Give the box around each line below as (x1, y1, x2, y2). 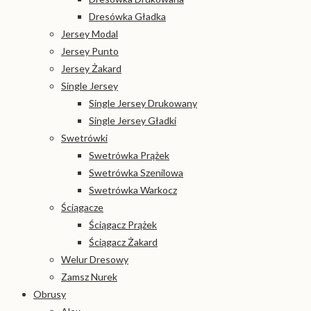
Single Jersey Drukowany (89, 97, 197, 110)
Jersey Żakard (61, 62, 121, 75)
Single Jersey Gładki (89, 115, 176, 127)
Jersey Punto (61, 45, 119, 58)
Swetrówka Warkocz (89, 184, 177, 196)
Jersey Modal (61, 28, 118, 40)
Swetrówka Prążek (89, 149, 169, 162)
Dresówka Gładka (89, 10, 166, 23)
